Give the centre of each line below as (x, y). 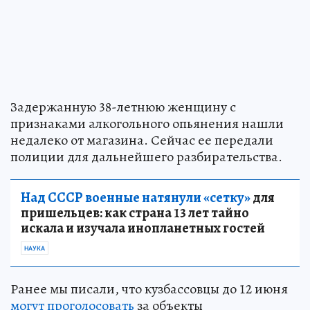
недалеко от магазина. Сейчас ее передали (142, 140)
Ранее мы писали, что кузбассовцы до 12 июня (149, 289)
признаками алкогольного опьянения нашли (147, 123)
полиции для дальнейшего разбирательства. (146, 156)
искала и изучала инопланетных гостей (143, 228)
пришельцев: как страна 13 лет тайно (135, 212)
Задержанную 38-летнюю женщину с (123, 107)
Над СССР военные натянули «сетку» (136, 197)
